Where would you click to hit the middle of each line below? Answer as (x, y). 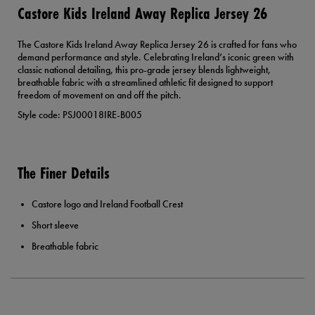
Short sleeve (55, 225)
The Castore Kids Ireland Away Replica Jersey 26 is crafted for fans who (157, 45)
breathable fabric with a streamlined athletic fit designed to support (145, 83)
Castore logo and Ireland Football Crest (107, 204)
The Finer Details (64, 173)
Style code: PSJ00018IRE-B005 (80, 115)
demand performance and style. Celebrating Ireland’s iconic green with (156, 57)
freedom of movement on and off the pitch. (99, 95)
